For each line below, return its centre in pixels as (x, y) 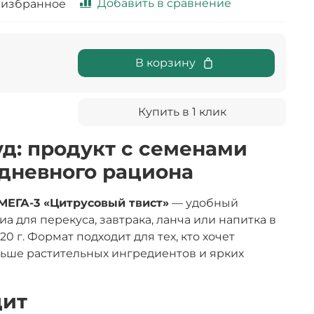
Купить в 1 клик (182, 112)
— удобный (204, 203)
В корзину (165, 63)
